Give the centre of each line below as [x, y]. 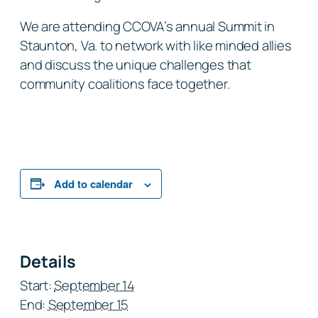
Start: [36, 286]
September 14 [94, 286]
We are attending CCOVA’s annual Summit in [147, 27]
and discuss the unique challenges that [136, 65]
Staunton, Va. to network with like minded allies [156, 46]
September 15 [88, 305]
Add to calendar [93, 183]
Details [48, 262]
